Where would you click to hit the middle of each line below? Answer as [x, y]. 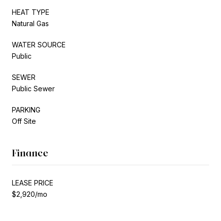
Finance [30, 153]
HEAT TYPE [31, 12]
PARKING [26, 110]
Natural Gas [30, 23]
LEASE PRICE [33, 183]
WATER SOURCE [39, 44]
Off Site [24, 121]
